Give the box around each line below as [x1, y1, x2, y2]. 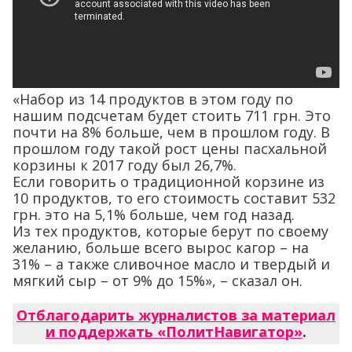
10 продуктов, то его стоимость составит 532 [13, 189, 335, 208]
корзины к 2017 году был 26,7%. [13, 156, 236, 175]
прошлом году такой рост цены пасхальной [13, 139, 327, 159]
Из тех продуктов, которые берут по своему [13, 222, 328, 241]
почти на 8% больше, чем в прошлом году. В [13, 123, 330, 142]
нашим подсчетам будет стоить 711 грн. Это [13, 106, 331, 126]
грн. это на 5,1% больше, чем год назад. [13, 205, 295, 225]
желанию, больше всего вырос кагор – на [13, 238, 309, 258]
